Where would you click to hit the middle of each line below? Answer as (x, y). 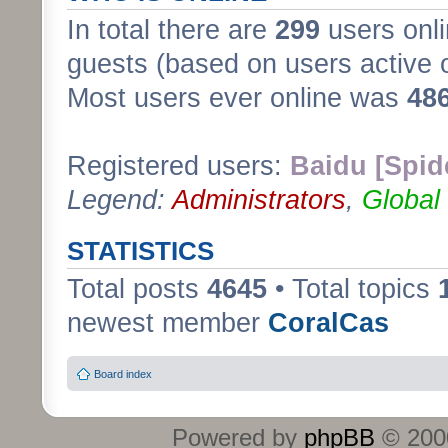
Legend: (119, 199)
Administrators (259, 199)
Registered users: (178, 165)
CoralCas (328, 322)
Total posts (137, 288)
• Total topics (352, 288)
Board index (123, 374)
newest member (167, 322)
